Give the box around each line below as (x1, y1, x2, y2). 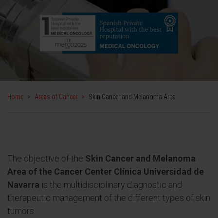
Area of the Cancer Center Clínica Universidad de (7, 166, 204, 177)
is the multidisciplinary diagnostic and (39, 180, 182, 190)
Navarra (7, 180, 39, 190)
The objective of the (7, 153, 85, 163)
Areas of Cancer (35, 93, 77, 101)
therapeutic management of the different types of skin (7, 193, 210, 203)
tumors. (7, 206, 36, 216)
